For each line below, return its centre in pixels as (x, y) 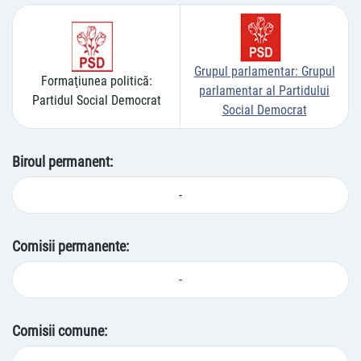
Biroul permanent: (62, 162)
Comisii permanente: (71, 246)
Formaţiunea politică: (96, 81)
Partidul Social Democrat (96, 101)
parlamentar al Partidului (264, 91)
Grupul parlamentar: (246, 71)
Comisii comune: (60, 331)
